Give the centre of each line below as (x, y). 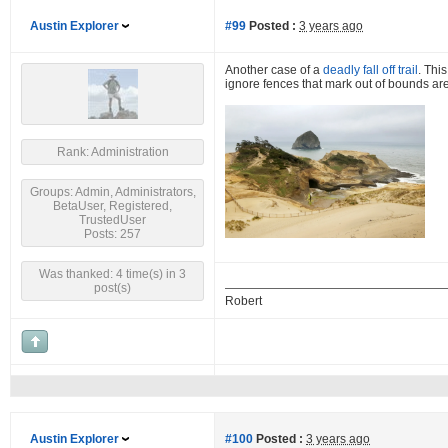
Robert (243, 301)
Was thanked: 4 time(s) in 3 (112, 274)
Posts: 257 (112, 234)
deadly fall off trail (370, 70)
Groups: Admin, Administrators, (112, 192)
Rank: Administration (112, 152)
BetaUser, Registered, (112, 206)
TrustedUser (112, 220)
